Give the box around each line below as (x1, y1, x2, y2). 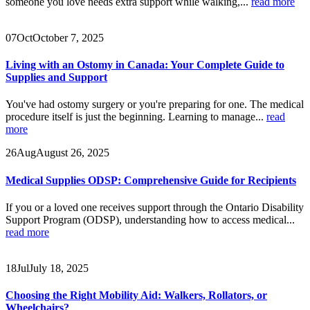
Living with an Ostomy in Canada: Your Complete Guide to (6, 59, 284, 71)
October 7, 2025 (33, 31, 104, 44)
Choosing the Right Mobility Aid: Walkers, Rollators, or (6, 289, 267, 302)
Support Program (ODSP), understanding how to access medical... (6, 213, 295, 226)
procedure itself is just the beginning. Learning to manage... (6, 111, 266, 123)
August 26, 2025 (36, 147, 109, 159)
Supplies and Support (6, 71, 107, 84)
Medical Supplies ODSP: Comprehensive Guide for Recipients (6, 174, 296, 186)
